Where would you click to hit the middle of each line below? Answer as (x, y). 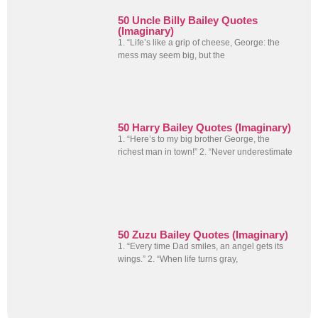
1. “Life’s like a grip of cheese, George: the (199, 42)
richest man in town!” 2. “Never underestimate (205, 152)
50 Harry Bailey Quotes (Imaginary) (205, 127)
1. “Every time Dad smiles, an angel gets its (201, 247)
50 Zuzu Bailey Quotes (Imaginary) (203, 235)
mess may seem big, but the (172, 55)
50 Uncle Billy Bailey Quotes (188, 20)
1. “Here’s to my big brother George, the (194, 139)
